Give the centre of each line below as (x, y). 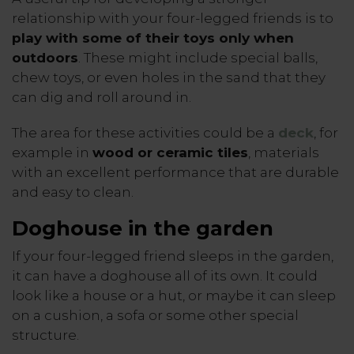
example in (52, 152)
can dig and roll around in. (102, 97)
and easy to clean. (73, 192)
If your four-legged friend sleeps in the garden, (173, 256)
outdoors (45, 57)
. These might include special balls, (198, 57)
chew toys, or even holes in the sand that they (169, 77)
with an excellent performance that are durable (175, 172)
